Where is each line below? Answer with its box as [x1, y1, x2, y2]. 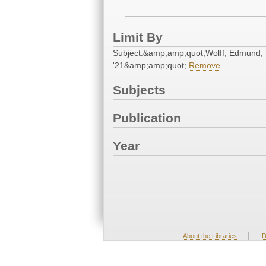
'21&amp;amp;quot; [113, 61, 189, 71]
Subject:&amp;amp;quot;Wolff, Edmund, [113, 48, 263, 58]
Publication [113, 111, 181, 125]
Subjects [113, 83, 166, 97]
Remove [189, 61, 220, 71]
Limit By [113, 30, 163, 45]
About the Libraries [182, 232, 237, 239]
